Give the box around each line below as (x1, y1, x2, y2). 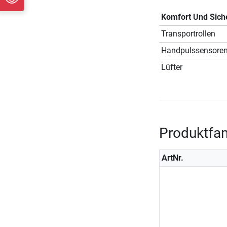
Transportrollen (161, 28, 215, 39)
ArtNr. (161, 153, 183, 163)
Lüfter (161, 62, 182, 72)
